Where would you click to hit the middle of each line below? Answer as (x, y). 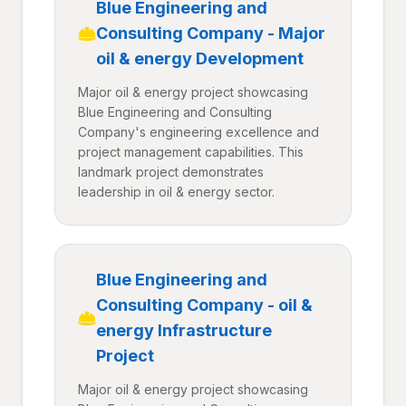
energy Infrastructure (184, 330)
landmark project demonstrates (171, 172)
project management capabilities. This (191, 152)
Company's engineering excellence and (198, 132)
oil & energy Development (200, 58)
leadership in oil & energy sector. (176, 192)
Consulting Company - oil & (204, 305)
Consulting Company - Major (211, 33)
